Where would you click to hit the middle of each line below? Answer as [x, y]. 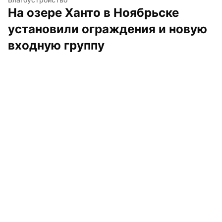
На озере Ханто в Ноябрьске [93, 12]
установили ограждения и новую [108, 29]
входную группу [56, 45]
